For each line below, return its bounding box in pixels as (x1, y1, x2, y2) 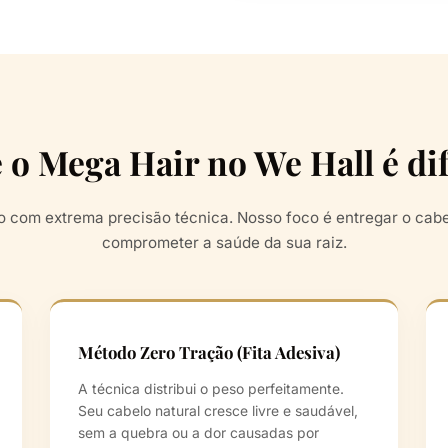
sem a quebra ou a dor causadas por (78, 425, 319, 442)
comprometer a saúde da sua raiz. (101, 233, 347, 253)
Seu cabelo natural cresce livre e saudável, (78, 403, 358, 420)
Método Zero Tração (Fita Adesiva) (78, 341, 340, 364)
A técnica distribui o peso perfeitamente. (78, 381, 344, 398)
